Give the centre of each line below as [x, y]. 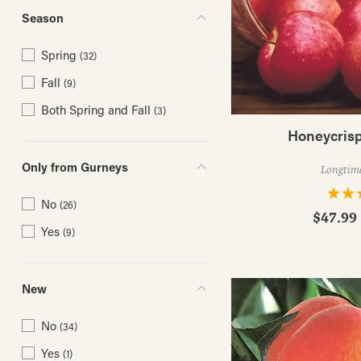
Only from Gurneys [75, 167]
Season [42, 18]
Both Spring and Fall [95, 110]
